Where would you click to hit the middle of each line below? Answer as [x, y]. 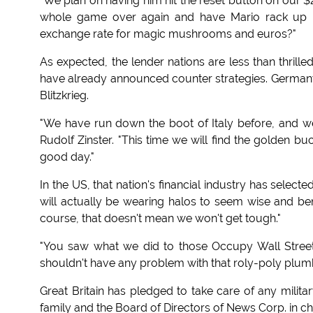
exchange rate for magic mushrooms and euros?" [168, 34]
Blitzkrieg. [64, 96]
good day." [67, 157]
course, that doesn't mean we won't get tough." [160, 219]
